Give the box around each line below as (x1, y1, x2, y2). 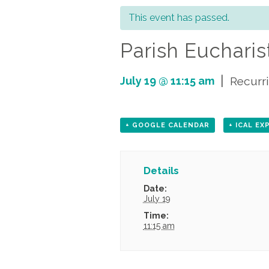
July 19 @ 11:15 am (120, 74, 214, 87)
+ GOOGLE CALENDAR (125, 121, 210, 130)
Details (143, 165, 179, 177)
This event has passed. (128, 12, 229, 24)
